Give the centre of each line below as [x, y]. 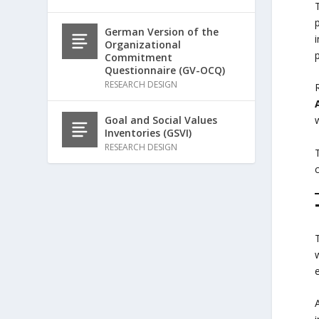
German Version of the [162, 31]
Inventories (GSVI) [148, 132]
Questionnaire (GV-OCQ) [165, 70]
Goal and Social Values [161, 120]
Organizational [143, 44]
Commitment [139, 57]
